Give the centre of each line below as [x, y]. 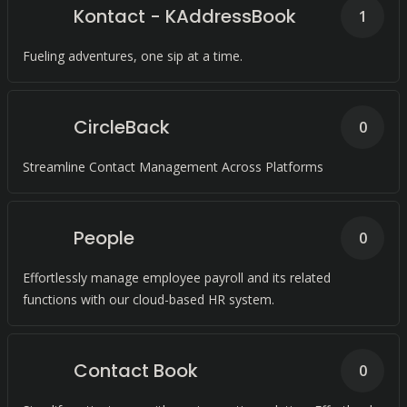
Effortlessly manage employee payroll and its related [177, 278]
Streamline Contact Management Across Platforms [173, 167]
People [104, 238]
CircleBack [122, 127]
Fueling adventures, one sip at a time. [133, 56]
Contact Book [136, 371]
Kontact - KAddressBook [185, 16]
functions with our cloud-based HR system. [149, 299]
